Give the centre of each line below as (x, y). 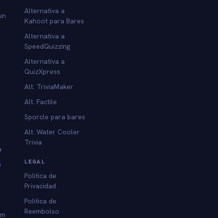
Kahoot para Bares (54, 21)
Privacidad (40, 186)
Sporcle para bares (55, 117)
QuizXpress (43, 71)
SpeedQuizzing (47, 46)
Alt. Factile (41, 101)
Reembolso (42, 211)
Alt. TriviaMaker (49, 86)
